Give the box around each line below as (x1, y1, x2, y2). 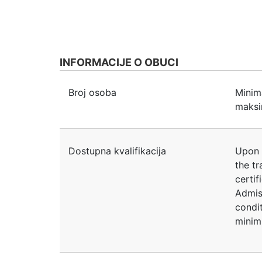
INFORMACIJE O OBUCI (60, 56, 178, 69)
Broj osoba (68, 87, 116, 99)
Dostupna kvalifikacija (68, 144, 166, 157)
